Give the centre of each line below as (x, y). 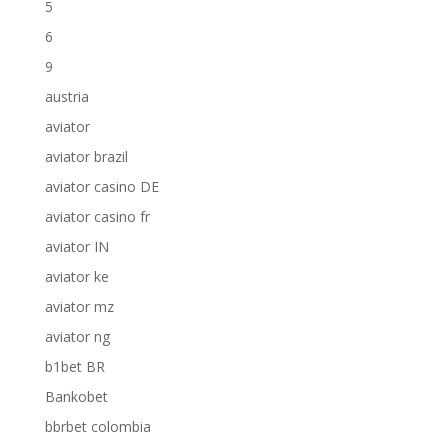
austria (66, 96)
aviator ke (76, 276)
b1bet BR (74, 366)
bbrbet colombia (97, 426)
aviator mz (79, 306)
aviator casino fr (97, 216)
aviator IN (76, 246)
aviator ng (77, 336)
